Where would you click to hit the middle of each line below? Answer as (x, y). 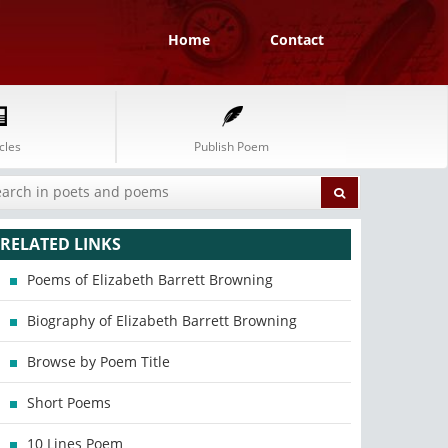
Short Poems (69, 402)
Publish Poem (231, 146)
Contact (297, 39)
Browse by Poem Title (99, 361)
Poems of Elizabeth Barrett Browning (150, 279)
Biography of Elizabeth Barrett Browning (162, 320)
